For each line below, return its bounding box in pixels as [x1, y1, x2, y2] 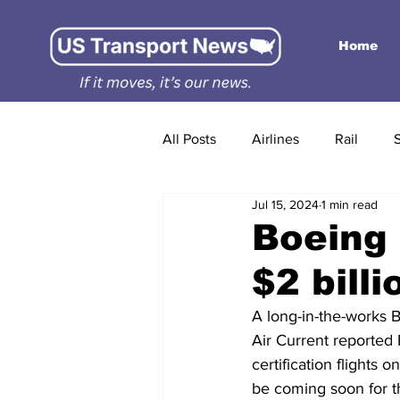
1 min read [321, 196, 378, 212]
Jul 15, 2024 [252, 196, 319, 212]
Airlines [252, 131, 299, 146]
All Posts [162, 131, 216, 146]
